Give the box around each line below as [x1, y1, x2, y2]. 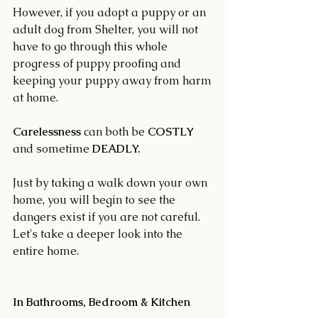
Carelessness [13, 124, 81, 139]
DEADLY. [92, 141, 141, 156]
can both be [81, 124, 148, 139]
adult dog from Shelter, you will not [13, 22, 201, 37]
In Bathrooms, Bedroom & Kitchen [13, 295, 190, 309]
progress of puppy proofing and [13, 56, 184, 71]
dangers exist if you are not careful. [13, 209, 203, 224]
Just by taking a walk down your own [13, 175, 210, 190]
